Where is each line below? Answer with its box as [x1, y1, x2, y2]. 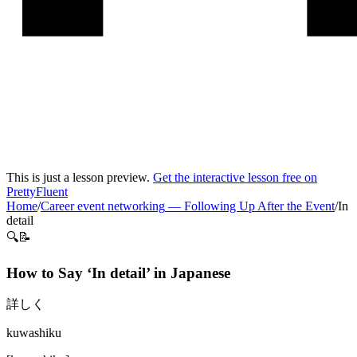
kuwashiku [6, 326, 61, 340]
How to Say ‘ [6, 264, 92, 281]
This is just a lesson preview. [6, 171, 153, 184]
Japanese [171, 264, 230, 281]
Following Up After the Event [184, 199, 335, 213]
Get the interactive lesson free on [153, 171, 317, 184]
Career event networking [41, 199, 165, 213]
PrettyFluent [6, 185, 68, 198]
